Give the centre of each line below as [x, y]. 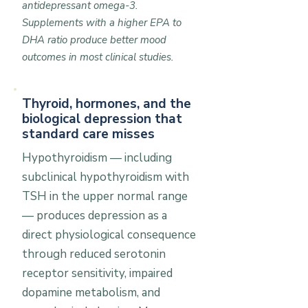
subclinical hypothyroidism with [106, 177]
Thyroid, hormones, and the [107, 104]
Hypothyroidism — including [97, 158]
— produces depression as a [95, 216]
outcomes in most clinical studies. [98, 57]
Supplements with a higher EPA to [102, 23]
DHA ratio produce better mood [94, 40]
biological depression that [102, 119]
